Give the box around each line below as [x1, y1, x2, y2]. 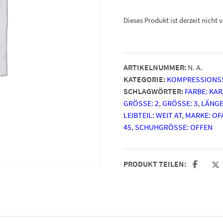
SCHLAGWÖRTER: [123, 86, 183, 96]
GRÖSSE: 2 [123, 98, 155, 108]
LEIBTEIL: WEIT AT [123, 110, 182, 120]
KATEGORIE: [123, 74, 165, 84]
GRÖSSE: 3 [162, 98, 194, 108]
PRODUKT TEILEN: [123, 158, 186, 169]
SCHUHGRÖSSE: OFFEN [135, 121, 208, 132]
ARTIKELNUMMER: [123, 62, 186, 72]
